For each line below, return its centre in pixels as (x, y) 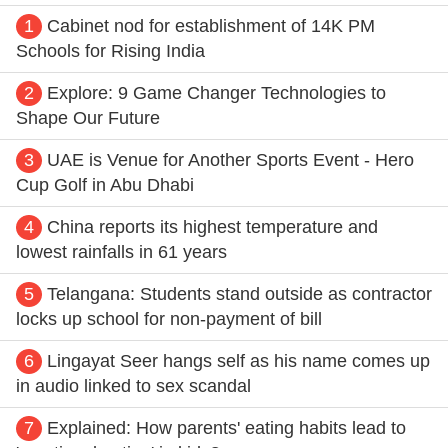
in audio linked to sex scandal (133, 385)
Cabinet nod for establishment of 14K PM (211, 25)
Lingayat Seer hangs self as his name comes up (238, 360)
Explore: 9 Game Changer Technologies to (216, 92)
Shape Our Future (88, 117)
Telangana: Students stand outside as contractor (239, 293)
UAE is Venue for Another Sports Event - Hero (230, 159)
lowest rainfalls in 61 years (121, 251)
